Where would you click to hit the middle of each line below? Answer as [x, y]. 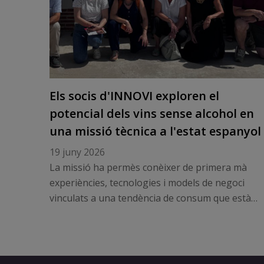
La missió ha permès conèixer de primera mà [148, 167]
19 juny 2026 [77, 152]
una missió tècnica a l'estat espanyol [155, 131]
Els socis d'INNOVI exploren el [134, 96]
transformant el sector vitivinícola [123, 213]
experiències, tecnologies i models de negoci [147, 183]
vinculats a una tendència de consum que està [150, 198]
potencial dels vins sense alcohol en [151, 113]
